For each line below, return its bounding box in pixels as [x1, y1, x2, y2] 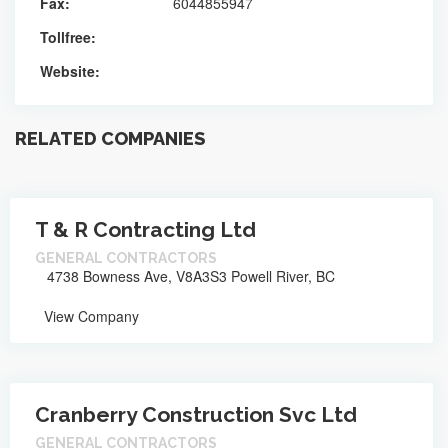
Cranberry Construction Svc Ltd [35, 401, 357, 427]
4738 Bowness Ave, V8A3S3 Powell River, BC [43, 265, 335, 286]
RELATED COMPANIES [15, 127, 205, 149]
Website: [40, 60, 100, 81]
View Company [40, 305, 139, 326]
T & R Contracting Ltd [35, 216, 256, 242]
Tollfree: [40, 26, 96, 47]
